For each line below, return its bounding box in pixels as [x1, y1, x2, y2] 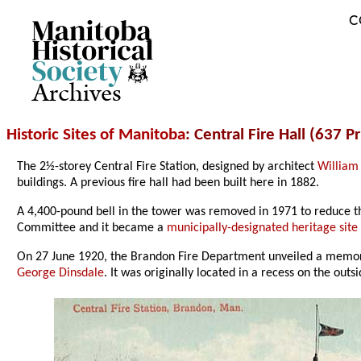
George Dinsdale [17, 267, 105, 280]
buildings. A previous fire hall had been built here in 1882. [17, 176, 320, 190]
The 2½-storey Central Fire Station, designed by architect [17, 160, 318, 174]
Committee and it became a [17, 222, 168, 235]
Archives [32, 75, 122, 113]
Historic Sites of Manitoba [6, 127, 185, 144]
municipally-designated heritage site [167, 222, 359, 235]
